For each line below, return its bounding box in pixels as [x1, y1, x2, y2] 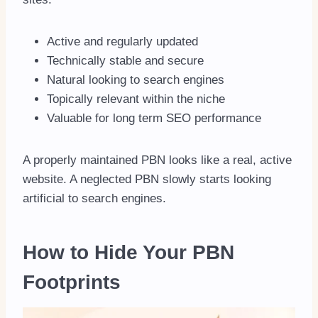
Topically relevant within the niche [47, 92, 225, 106]
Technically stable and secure [47, 54, 204, 68]
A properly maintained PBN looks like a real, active [23, 153, 292, 168]
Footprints [23, 271, 121, 294]
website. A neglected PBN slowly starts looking [23, 172, 271, 187]
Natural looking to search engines [47, 73, 224, 87]
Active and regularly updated [47, 35, 198, 49]
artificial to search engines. [23, 192, 166, 206]
